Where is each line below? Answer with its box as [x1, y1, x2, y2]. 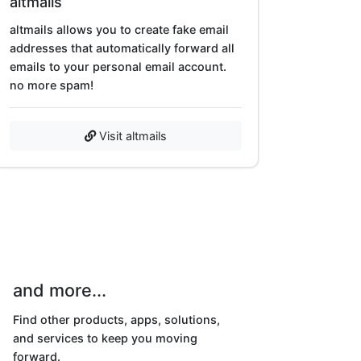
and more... [13, 279, 106, 301]
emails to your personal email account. [10, 59, 226, 73]
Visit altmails [96, 128, 167, 143]
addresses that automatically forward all [10, 40, 234, 55]
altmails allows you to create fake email [10, 22, 229, 36]
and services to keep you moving [13, 330, 197, 345]
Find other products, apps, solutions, [13, 312, 220, 326]
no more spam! [10, 77, 93, 92]
